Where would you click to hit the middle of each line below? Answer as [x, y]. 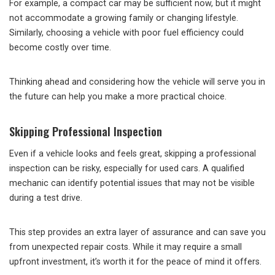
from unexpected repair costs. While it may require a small [126, 247]
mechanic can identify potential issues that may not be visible [132, 184]
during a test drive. [46, 198]
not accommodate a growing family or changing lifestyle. [124, 18]
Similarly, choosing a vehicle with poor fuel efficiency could [126, 33]
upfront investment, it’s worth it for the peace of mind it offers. [135, 262]
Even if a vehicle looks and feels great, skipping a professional [133, 154]
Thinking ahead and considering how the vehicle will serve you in [137, 82]
